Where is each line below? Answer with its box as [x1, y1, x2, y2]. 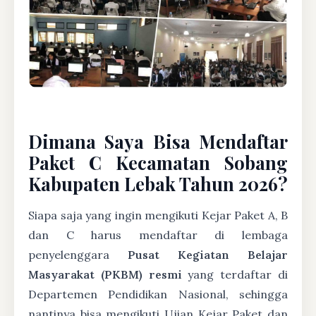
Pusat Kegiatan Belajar [128, 247, 288, 262]
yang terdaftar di [181, 267, 288, 281]
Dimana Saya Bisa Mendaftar [28, 128, 288, 153]
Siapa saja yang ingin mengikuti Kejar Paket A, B [28, 207, 288, 222]
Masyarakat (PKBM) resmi [28, 267, 182, 281]
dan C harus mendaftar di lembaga [28, 227, 288, 242]
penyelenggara [28, 247, 128, 262]
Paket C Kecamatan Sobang [28, 150, 288, 174]
